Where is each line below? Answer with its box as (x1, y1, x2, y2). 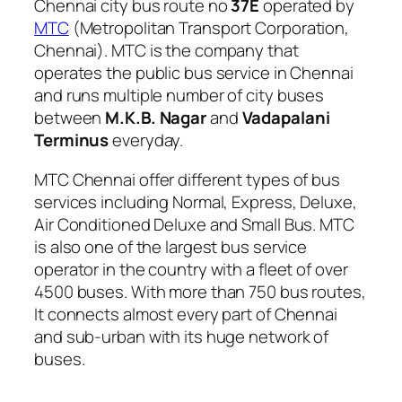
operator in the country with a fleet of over (34, 257, 348, 281)
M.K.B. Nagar (105, 106, 207, 130)
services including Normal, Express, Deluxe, (34, 189, 357, 214)
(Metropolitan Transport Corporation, (68, 16, 350, 40)
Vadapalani (241, 106, 330, 130)
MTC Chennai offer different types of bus (34, 167, 340, 191)
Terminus (34, 128, 109, 153)
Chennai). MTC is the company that (34, 39, 299, 63)
